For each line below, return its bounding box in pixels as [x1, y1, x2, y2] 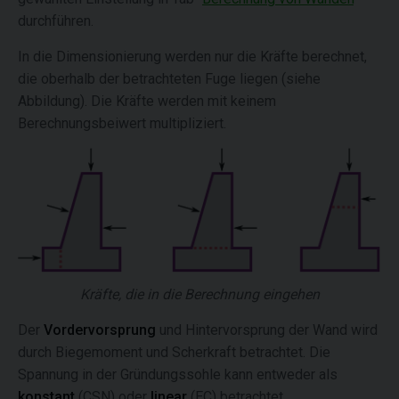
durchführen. [18, 12, 94, 29]
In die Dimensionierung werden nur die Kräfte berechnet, [18, 48, 367, 65]
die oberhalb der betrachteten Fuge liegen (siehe [18, 70, 321, 87]
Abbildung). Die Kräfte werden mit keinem [18, 93, 276, 110]
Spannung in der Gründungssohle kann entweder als [18, 366, 338, 384]
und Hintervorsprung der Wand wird [159, 322, 378, 339]
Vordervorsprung [44, 322, 159, 339]
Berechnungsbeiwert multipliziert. [18, 115, 226, 132]
